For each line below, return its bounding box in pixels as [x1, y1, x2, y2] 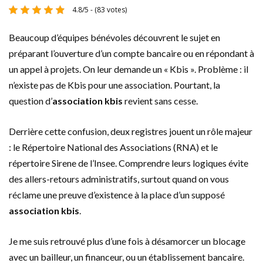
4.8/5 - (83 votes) [72, 5, 127, 15]
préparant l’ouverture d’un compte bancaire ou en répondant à [9, 48, 254, 59]
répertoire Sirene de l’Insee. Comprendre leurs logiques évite [9, 157, 248, 169]
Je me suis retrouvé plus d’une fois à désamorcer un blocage [9, 235, 245, 247]
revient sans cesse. [123, 95, 198, 107]
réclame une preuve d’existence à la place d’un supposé [9, 189, 225, 201]
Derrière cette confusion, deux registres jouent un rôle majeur [9, 126, 252, 137]
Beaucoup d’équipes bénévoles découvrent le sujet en [9, 32, 220, 43]
